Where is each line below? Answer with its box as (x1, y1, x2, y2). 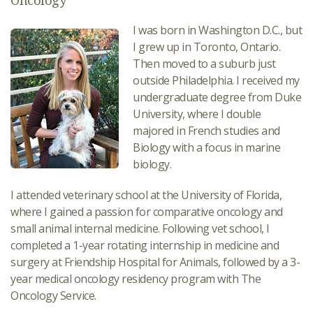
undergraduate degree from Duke (133, 89, 301, 105)
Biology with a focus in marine (133, 140, 280, 155)
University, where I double (133, 106, 261, 122)
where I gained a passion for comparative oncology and (10, 204, 283, 219)
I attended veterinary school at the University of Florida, (10, 187, 282, 203)
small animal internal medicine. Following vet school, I (10, 221, 270, 236)
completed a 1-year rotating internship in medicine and (10, 238, 279, 253)
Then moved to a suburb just (133, 56, 276, 71)
